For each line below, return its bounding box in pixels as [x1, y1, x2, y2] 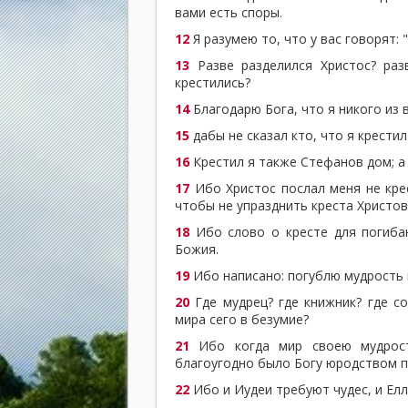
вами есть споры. [175, 3, 282, 21]
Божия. [175, 240, 219, 258]
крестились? [175, 73, 250, 91]
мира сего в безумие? [175, 310, 309, 328]
